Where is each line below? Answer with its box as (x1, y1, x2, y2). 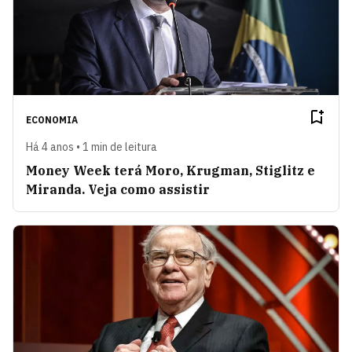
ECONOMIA (26, 114, 78, 126)
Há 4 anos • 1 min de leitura (26, 140, 157, 155)
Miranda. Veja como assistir (26, 181, 210, 198)
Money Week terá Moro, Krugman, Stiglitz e (26, 163, 315, 179)
